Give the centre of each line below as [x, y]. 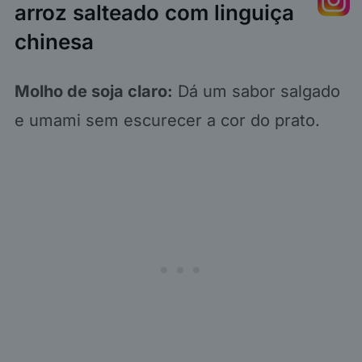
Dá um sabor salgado [256, 92]
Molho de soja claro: [93, 92]
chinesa [54, 42]
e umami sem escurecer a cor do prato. [167, 121]
